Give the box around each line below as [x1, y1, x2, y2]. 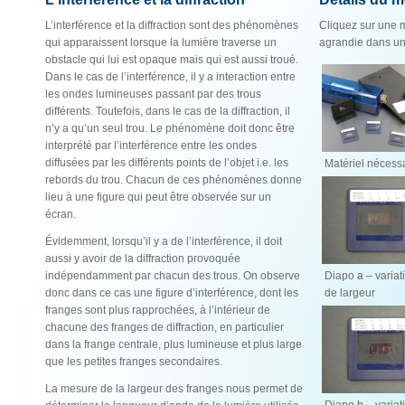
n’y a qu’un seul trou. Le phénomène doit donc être [45, 122, 295, 135]
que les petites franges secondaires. [45, 355, 222, 368]
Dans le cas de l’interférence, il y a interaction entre [45, 71, 296, 83]
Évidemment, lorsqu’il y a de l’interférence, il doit [45, 235, 282, 248]
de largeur [321, 287, 375, 299]
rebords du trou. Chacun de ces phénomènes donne [45, 174, 302, 186]
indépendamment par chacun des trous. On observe [45, 269, 300, 282]
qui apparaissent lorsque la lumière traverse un [45, 36, 277, 49]
